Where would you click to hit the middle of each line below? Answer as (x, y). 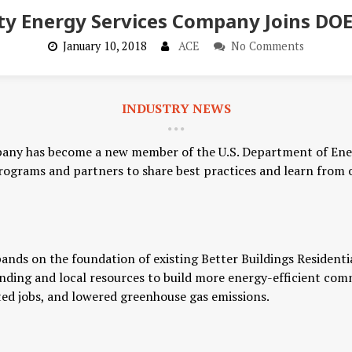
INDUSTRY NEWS (176, 108)
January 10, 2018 (105, 46)
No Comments (268, 46)
